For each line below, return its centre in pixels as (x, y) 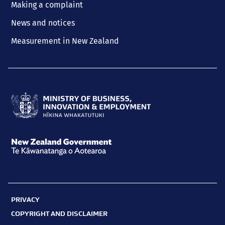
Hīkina (22, 209)
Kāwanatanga (35, 218)
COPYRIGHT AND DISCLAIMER (59, 214)
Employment (34, 195)
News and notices (43, 23)
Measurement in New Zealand (65, 41)
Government (33, 190)
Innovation (30, 167)
